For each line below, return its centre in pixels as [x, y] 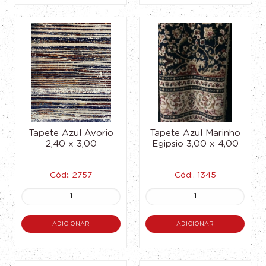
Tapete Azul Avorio [71, 133]
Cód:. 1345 [195, 175]
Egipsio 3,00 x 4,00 [195, 144]
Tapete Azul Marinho [195, 133]
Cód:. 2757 [71, 175]
